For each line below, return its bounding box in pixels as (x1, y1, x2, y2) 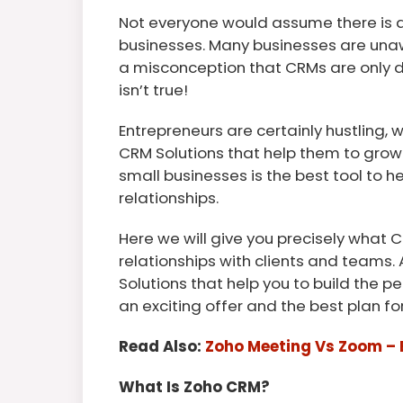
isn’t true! (119, 78, 188, 101)
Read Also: (119, 335, 205, 357)
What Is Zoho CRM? (119, 375, 270, 398)
